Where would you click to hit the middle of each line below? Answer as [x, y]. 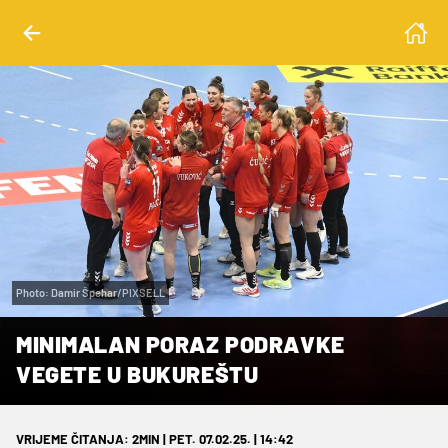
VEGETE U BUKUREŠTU [137, 373]
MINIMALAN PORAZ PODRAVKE [180, 343]
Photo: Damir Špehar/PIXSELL [90, 292]
